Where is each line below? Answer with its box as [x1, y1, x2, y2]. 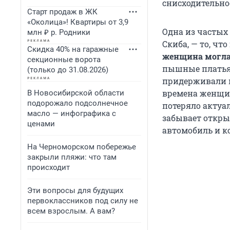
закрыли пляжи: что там [27, 152, 117, 162]
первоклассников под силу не [27, 196, 138, 205]
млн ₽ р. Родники [27, 28, 90, 37]
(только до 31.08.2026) [27, 65, 108, 74]
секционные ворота [27, 55, 101, 64]
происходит [27, 163, 70, 172]
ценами [27, 119, 55, 128]
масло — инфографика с [27, 109, 116, 118]
